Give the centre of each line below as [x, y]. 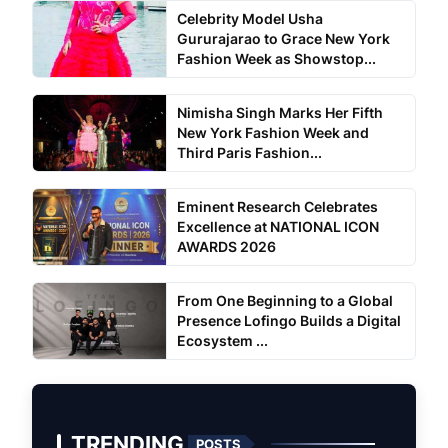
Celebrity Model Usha [249, 19]
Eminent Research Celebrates [277, 207]
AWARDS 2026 [226, 247]
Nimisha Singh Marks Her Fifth [279, 113]
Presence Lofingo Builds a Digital [288, 321]
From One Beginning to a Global [284, 301]
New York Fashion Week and [272, 133]
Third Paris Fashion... [249, 153]
